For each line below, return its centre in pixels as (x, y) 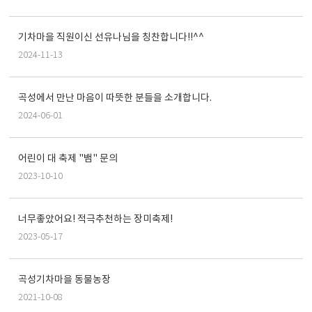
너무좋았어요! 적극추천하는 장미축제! (95, 219)
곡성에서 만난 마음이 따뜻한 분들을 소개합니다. (115, 98)
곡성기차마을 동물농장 (64, 280)
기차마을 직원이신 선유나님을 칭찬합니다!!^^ (111, 38)
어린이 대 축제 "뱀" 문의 (68, 159)
